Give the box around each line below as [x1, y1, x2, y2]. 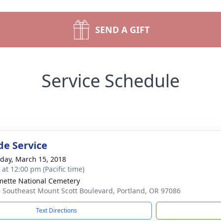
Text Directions [36, 206, 77, 215]
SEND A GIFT [95, 24, 149, 36]
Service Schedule [41, 69, 180, 93]
